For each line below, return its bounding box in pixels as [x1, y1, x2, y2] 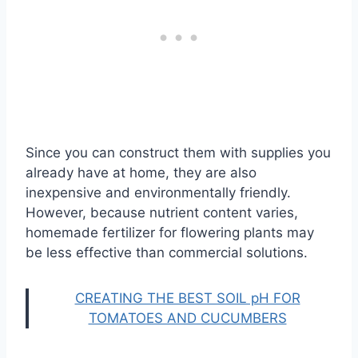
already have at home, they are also [26, 165, 257, 181]
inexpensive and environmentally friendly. [26, 185, 291, 201]
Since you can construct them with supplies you [26, 145, 331, 161]
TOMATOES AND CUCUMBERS [88, 310, 287, 327]
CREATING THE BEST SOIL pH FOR [74, 290, 300, 307]
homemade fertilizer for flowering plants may [26, 225, 314, 241]
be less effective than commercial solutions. [26, 245, 308, 261]
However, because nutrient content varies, [26, 205, 298, 221]
